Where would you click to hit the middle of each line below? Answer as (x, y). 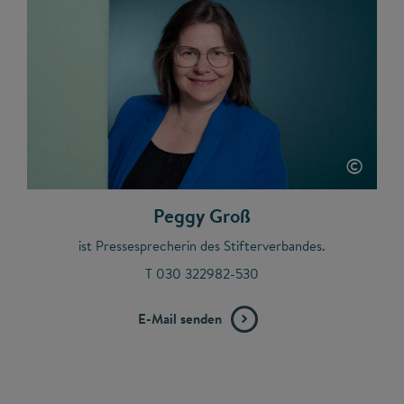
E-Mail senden (179, 318)
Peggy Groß (202, 216)
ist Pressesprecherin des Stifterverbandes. (202, 245)
